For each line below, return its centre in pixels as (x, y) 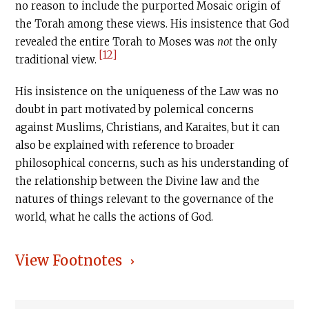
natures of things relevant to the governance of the (145, 199)
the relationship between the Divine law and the (138, 181)
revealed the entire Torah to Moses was (117, 42)
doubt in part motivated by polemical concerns (135, 109)
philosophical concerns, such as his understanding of (152, 163)
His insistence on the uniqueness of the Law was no (147, 91)
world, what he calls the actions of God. (114, 217)
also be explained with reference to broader (125, 145)
